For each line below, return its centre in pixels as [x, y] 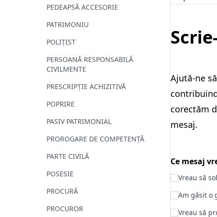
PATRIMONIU [68, 25]
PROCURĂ [62, 191]
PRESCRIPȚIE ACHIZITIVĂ [86, 87]
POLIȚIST [61, 42]
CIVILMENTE [66, 69]
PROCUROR [65, 209]
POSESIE [60, 174]
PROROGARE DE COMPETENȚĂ [95, 139]
